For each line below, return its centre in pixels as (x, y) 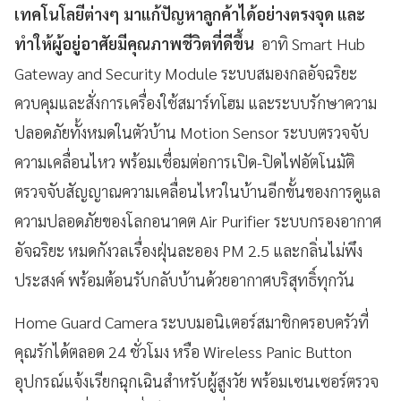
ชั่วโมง (149, 352)
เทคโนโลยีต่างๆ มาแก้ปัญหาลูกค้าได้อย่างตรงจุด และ (190, 14)
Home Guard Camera (88, 322)
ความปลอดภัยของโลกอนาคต (105, 221)
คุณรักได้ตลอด (60, 352)
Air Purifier (235, 221)
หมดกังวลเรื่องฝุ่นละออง (143, 251)
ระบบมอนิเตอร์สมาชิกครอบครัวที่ (265, 322)
